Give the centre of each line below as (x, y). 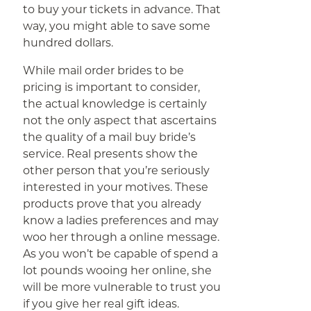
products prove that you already (112, 204)
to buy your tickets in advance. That (122, 9)
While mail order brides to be (104, 70)
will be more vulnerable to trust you (122, 287)
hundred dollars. (68, 43)
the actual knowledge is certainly (115, 104)
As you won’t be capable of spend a (121, 254)
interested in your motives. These (116, 187)
